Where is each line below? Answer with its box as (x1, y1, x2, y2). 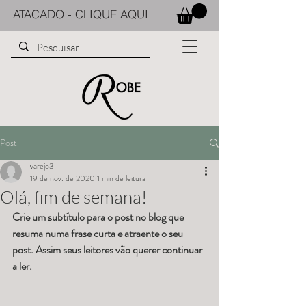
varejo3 (30, 160, 54, 173)
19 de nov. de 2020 (30, 172, 95, 185)
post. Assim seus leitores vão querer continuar (12, 242, 204, 258)
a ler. (12, 258, 32, 275)
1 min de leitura (97, 172, 145, 185)
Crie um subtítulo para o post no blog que (12, 209, 186, 225)
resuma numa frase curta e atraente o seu (12, 225, 185, 242)
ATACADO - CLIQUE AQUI (12, 6, 148, 21)
